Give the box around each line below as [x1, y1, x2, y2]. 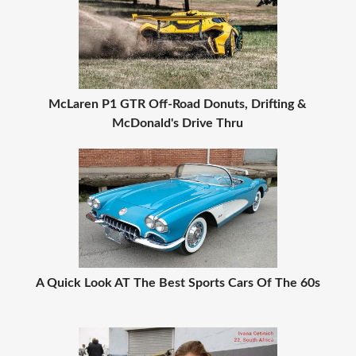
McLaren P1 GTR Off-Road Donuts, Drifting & [48, 98, 308, 111]
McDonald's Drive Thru [112, 117, 244, 130]
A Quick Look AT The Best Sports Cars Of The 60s [35, 277, 320, 290]
